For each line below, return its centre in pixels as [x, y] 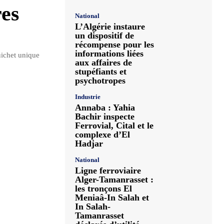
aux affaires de [103, 62]
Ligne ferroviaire [108, 170]
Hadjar [89, 143]
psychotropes [100, 80]
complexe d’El [102, 134]
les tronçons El [103, 188]
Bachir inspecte [105, 116]
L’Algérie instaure [110, 26]
